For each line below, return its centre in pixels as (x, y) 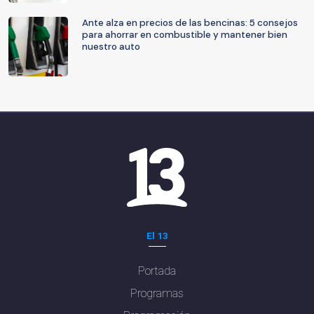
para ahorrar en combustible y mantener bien (185, 35)
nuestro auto (111, 47)
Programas (157, 293)
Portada (157, 271)
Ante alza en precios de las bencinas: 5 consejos (190, 23)
